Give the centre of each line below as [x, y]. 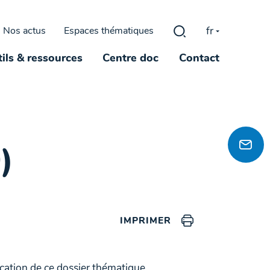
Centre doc [131, 59]
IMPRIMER [146, 221]
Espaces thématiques [108, 31]
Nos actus [24, 31]
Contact [199, 59]
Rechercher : [221, 38]
